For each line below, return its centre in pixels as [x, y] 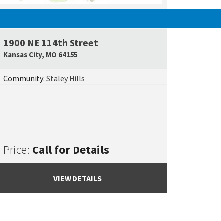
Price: [18, 149]
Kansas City [22, 55]
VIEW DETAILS [77, 178]
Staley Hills [65, 78]
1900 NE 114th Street [51, 43]
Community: [25, 78]
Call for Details [70, 149]
